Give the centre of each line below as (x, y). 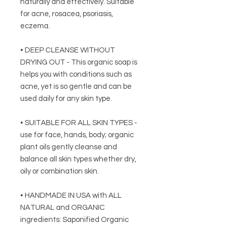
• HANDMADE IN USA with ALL (71, 196)
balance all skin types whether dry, (78, 159)
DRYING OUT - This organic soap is (79, 63)
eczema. (35, 26)
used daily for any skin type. (66, 99)
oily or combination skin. (60, 172)
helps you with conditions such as (76, 75)
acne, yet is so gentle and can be (76, 87)
